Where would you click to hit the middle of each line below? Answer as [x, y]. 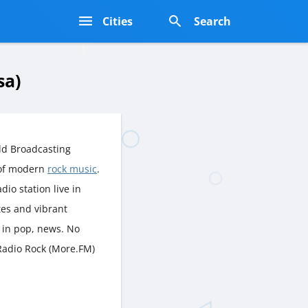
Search [212, 21]
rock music [72, 168]
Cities [118, 21]
